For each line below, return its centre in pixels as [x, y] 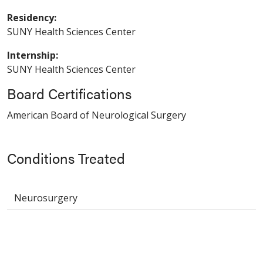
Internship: [33, 55]
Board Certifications [69, 93]
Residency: [32, 17]
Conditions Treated [66, 158]
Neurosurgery [46, 198]
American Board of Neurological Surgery [97, 115]
